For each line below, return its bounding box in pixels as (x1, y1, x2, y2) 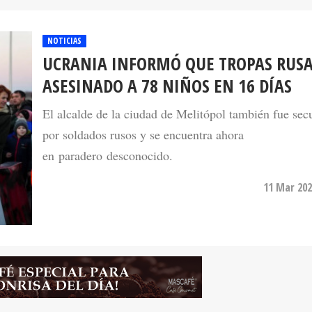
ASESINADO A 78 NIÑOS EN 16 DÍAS (42, 49, 292, 74)
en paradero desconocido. (42, 122, 173, 139)
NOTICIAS (47, 10, 81, 22)
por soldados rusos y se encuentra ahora (42, 101, 244, 118)
